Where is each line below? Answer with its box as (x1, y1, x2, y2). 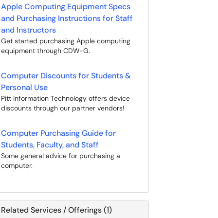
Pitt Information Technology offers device (1, 94, 130, 103)
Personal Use (1, 82, 48, 92)
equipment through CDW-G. (1, 46, 90, 55)
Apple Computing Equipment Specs (1, 1, 130, 12)
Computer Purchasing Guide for (1, 128, 116, 138)
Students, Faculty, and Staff (1, 140, 99, 150)
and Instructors (1, 25, 56, 35)
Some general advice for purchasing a (1, 151, 120, 160)
